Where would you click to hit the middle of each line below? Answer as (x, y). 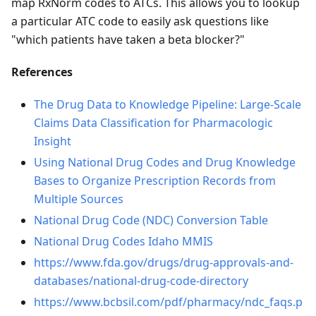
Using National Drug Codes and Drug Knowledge (165, 163)
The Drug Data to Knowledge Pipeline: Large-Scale (168, 105)
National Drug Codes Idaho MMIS (123, 242)
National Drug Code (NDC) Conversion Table (151, 220)
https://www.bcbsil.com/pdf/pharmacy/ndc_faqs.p (168, 302)
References (42, 72)
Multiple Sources (79, 199)
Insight (53, 141)
